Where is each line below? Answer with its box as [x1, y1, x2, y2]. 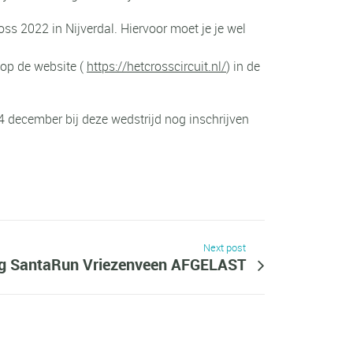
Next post [203, 240, 246, 255]
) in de [226, 58, 260, 76]
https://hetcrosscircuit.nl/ [87, 58, 226, 76]
